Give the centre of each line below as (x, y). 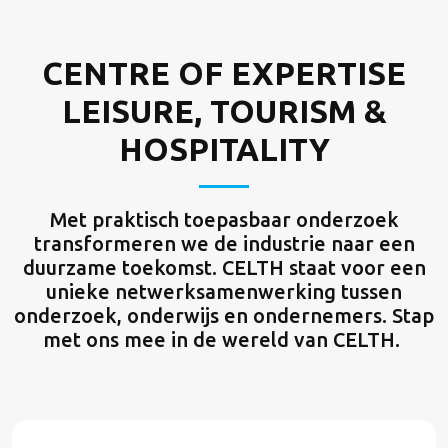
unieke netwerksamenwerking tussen (224, 291)
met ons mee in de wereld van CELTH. (224, 339)
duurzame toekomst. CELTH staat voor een (224, 267)
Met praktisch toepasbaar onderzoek (224, 219)
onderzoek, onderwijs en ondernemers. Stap (224, 315)
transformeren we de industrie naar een (224, 243)
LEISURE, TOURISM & (224, 111)
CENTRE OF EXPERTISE (224, 73)
